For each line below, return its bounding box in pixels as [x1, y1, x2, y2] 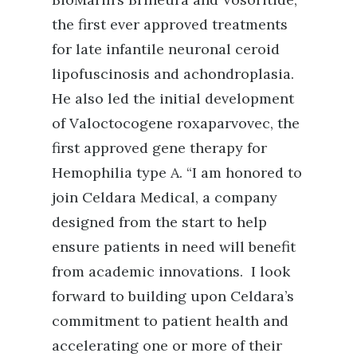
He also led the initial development [52, 89, 294, 108]
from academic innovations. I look [52, 262, 290, 280]
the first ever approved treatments [52, 15, 288, 33]
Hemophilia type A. [52, 163, 186, 182]
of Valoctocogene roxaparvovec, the [52, 114, 300, 132]
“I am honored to [186, 163, 302, 182]
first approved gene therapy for [52, 139, 267, 157]
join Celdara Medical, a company [52, 188, 277, 206]
